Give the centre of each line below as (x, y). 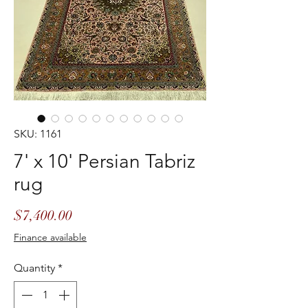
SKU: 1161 (38, 133)
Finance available (50, 237)
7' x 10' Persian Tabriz (104, 161)
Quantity (34, 267)
